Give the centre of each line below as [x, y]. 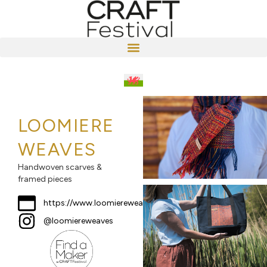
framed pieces [45, 179]
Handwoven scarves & [60, 167]
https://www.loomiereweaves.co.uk [111, 203]
